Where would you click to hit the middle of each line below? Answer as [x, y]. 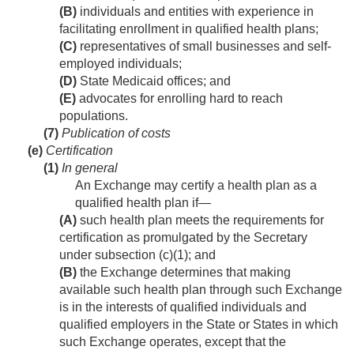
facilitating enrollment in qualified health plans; [189, 29]
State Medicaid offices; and [154, 81]
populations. [94, 116]
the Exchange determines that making [184, 273]
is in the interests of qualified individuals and [183, 307]
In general [88, 168]
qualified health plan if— [143, 203]
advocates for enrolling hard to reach [179, 99]
